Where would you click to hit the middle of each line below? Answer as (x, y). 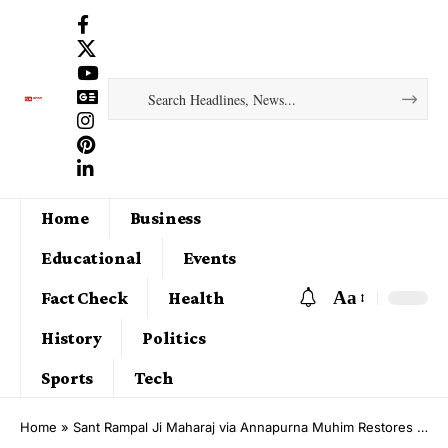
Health (196, 297)
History (71, 337)
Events (209, 257)
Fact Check (84, 297)
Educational (92, 257)
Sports (67, 377)
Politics (174, 337)
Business (165, 217)
